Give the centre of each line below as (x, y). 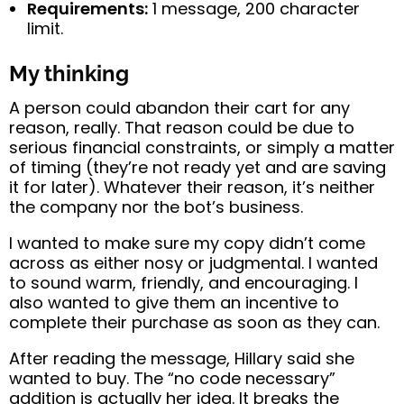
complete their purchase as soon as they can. (194, 322)
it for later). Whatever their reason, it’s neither (192, 187)
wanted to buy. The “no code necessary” (172, 378)
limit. (45, 28)
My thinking (69, 73)
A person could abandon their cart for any (179, 107)
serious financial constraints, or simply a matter (202, 147)
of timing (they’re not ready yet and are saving (197, 167)
